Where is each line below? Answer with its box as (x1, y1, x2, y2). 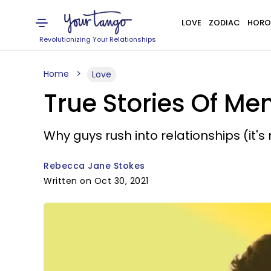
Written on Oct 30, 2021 (44, 175, 149, 187)
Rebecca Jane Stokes (44, 160, 145, 172)
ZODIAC (208, 17, 240, 28)
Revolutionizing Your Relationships (39, 34, 157, 44)
